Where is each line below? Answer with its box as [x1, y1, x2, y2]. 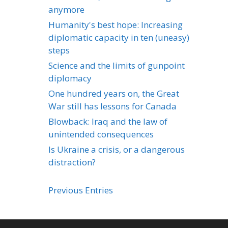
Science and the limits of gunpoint [48, 59, 185, 71]
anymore [48, 3, 84, 15]
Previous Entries [48, 184, 113, 196]
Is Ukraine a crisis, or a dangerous [48, 143, 185, 155]
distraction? [48, 156, 96, 168]
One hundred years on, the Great [48, 87, 179, 99]
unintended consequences [48, 128, 154, 140]
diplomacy [48, 72, 92, 84]
